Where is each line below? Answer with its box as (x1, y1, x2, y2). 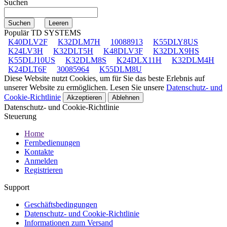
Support (4, 182, 29, 192)
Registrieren (24, 165, 63, 174)
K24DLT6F (8, 64, 47, 73)
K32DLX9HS (153, 46, 199, 55)
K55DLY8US (153, 37, 198, 46)
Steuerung (4, 111, 36, 121)
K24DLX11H (117, 55, 162, 64)
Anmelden (24, 156, 58, 165)
